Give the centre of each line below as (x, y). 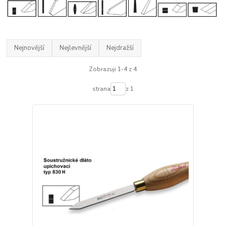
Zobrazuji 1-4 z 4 (113, 69)
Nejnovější (30, 48)
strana (101, 89)
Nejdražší (120, 48)
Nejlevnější (76, 48)
